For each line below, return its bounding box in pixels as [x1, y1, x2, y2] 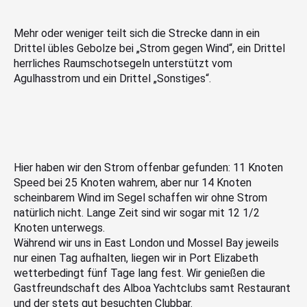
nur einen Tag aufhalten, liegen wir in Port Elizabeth [14, 251, 258, 265]
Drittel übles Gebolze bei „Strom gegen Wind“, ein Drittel [14, 41, 285, 55]
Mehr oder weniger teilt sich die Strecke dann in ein [14, 26, 260, 40]
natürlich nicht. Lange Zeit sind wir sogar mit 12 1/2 [14, 206, 260, 219]
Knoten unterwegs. [14, 221, 105, 234]
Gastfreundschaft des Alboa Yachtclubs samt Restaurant [14, 281, 291, 295]
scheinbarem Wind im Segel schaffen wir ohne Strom [14, 191, 267, 204]
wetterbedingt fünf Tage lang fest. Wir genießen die [14, 266, 265, 280]
